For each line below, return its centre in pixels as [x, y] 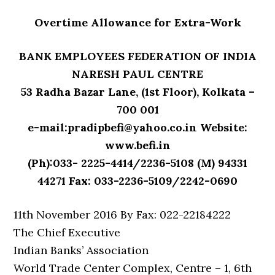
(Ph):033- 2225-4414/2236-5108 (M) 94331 [137, 163]
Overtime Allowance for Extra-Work [137, 22]
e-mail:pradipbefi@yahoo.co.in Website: [137, 127]
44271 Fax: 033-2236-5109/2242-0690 [137, 181]
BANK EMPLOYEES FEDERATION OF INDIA [137, 56]
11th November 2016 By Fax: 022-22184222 [122, 215]
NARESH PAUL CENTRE [137, 74]
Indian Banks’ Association [81, 250]
